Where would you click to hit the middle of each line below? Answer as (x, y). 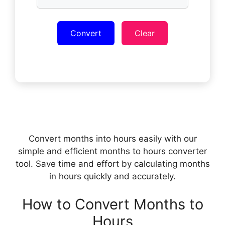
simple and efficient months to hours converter (113, 151)
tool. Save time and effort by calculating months (113, 164)
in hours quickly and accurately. (113, 176)
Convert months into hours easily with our (113, 139)
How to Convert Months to (113, 204)
